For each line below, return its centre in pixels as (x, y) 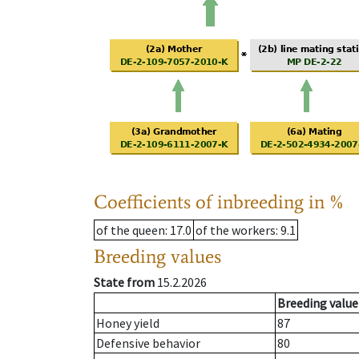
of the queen (131, 230)
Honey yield (128, 323)
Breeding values (157, 256)
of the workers (236, 230)
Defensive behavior (148, 343)
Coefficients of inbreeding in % (219, 202)
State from (124, 282)
